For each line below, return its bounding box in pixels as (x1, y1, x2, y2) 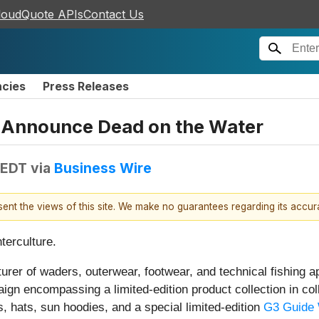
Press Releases (43, 79, 129, 93)
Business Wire (54, 159, 152, 177)
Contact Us (83, 7, 144, 21)
